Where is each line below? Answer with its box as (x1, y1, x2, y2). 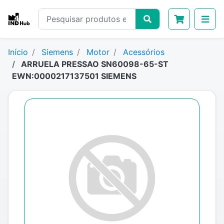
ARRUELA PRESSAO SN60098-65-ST (19, 59, 168, 69)
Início (8, 47, 28, 57)
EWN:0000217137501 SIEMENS (12, 71, 136, 81)
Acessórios (123, 47, 164, 57)
